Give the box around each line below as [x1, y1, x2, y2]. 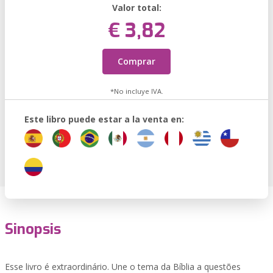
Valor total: [112, 2, 161, 13]
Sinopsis [5, 219, 61, 239]
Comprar [118, 55, 155, 67]
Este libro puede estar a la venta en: [24, 113, 184, 125]
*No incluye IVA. [110, 87, 163, 96]
